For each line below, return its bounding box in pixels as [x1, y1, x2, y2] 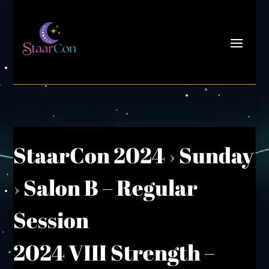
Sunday [179, 141, 254, 169]
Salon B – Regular [23, 173, 198, 202]
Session [13, 205, 89, 234]
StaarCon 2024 [13, 141, 166, 169]
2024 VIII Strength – [13, 238, 216, 267]
